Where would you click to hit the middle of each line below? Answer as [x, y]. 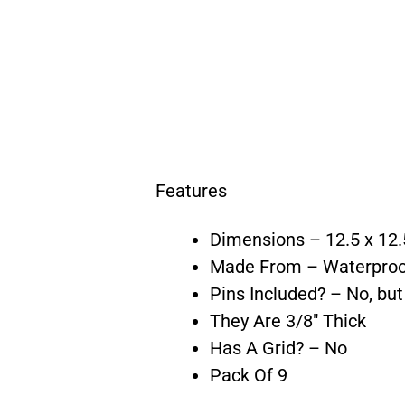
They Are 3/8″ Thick [288, 321]
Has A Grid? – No [278, 348]
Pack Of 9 [249, 375]
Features [191, 191]
